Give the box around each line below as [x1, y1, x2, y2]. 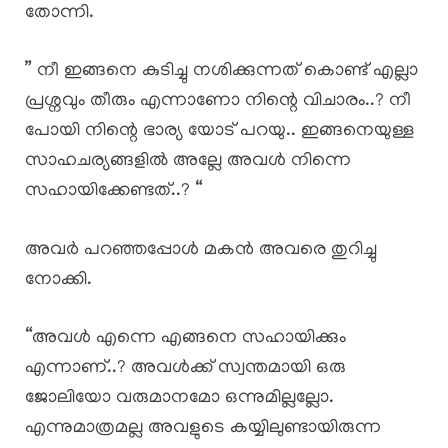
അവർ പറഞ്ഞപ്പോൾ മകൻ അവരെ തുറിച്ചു [25, 239, 377, 261]
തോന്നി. [25, 2, 94, 24]
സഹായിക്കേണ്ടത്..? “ [25, 181, 202, 203]
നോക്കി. [25, 269, 92, 291]
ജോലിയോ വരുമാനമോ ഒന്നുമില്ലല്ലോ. [25, 388, 334, 410]
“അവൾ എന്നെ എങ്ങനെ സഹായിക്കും [25, 328, 346, 350]
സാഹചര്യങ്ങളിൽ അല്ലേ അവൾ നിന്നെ [25, 151, 351, 173]
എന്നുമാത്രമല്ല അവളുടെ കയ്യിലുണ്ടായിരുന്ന [25, 418, 381, 440]
